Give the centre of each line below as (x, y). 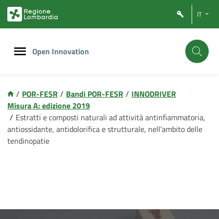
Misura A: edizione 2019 (49, 106)
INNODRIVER (154, 94)
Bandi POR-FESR (95, 94)
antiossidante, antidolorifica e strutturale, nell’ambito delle (105, 129)
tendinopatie (28, 141)
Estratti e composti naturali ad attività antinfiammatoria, (110, 117)
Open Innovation (61, 51)
